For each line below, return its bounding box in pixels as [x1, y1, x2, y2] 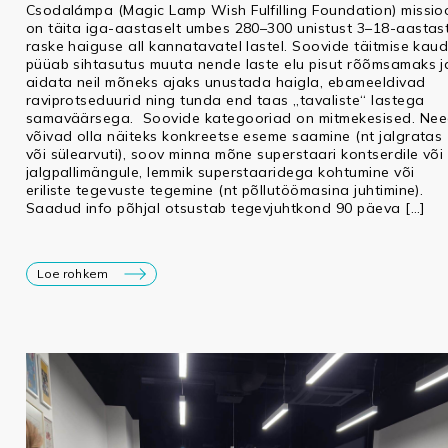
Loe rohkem [36, 266, 108, 282]
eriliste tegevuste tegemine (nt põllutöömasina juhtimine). [25, 181, 424, 200]
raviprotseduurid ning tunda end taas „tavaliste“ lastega [25, 91, 425, 110]
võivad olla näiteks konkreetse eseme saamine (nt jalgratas [25, 127, 443, 146]
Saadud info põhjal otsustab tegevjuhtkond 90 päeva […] [25, 199, 425, 218]
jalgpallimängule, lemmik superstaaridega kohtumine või [25, 163, 415, 182]
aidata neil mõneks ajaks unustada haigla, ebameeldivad [25, 73, 426, 92]
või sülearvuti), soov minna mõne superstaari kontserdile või [25, 145, 444, 164]
